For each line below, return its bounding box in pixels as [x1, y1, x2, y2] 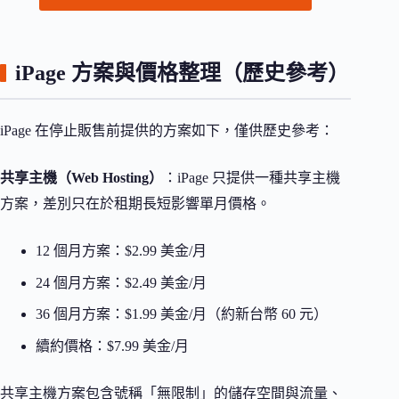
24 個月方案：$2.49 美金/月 [36, 274, 207, 290]
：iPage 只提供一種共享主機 [163, 170, 340, 186]
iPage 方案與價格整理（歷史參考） [15, 61, 349, 85]
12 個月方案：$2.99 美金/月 [36, 243, 207, 259]
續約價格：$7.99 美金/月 [36, 338, 189, 354]
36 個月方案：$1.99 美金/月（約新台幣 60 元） [36, 306, 328, 322]
